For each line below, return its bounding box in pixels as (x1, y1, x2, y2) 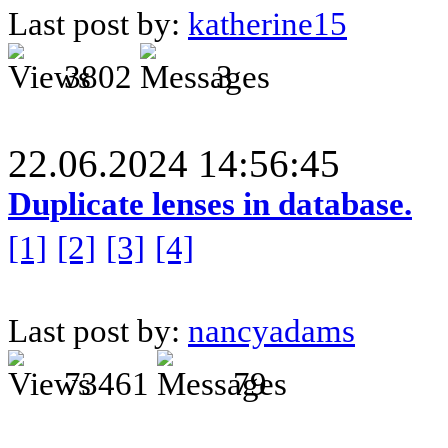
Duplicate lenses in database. (8, 186, 412, 223)
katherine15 (188, 6, 347, 43)
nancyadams (188, 313, 355, 350)
